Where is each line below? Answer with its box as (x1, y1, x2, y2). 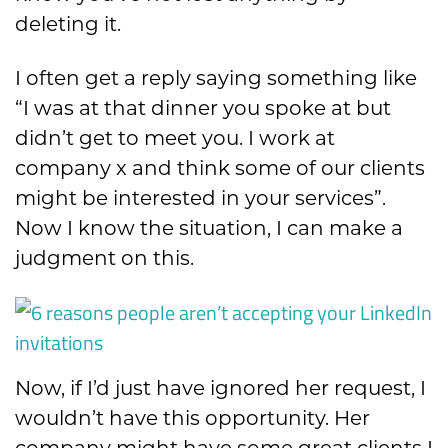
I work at (243, 126, 335, 151)
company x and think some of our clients (15, 156, 425, 181)
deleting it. (15, 12, 121, 37)
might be (15, 186, 113, 211)
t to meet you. (105, 126, 243, 151)
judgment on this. (15, 246, 194, 271)
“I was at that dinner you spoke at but (15, 96, 391, 121)
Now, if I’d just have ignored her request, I (15, 376, 426, 401)
